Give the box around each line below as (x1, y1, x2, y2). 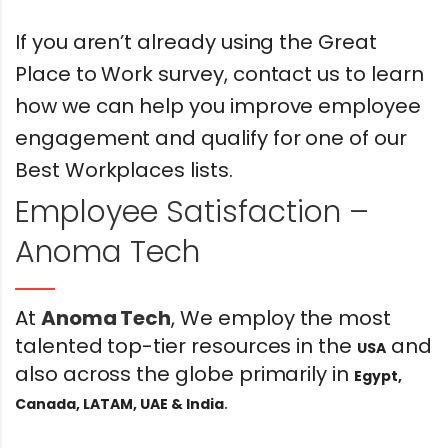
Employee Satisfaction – (15, 191, 369, 234)
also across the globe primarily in (15, 360, 354, 389)
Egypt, (353, 366, 402, 387)
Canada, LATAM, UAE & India (15, 394, 224, 415)
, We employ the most (171, 304, 392, 333)
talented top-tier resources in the (15, 332, 357, 361)
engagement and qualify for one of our (15, 124, 407, 153)
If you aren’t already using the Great (15, 28, 377, 57)
